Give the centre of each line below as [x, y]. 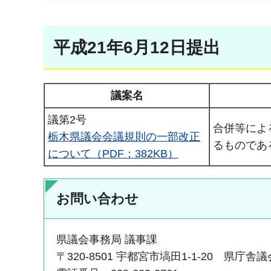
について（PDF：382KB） [113, 154]
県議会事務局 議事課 [107, 240]
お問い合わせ [97, 199]
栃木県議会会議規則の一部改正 [124, 137]
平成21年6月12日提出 [137, 47]
